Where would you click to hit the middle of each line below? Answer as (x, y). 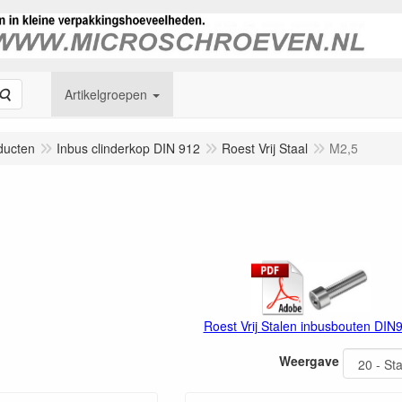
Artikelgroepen (105, 94)
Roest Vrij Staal (265, 148)
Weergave (309, 361)
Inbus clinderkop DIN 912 (128, 148)
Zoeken (31, 93)
